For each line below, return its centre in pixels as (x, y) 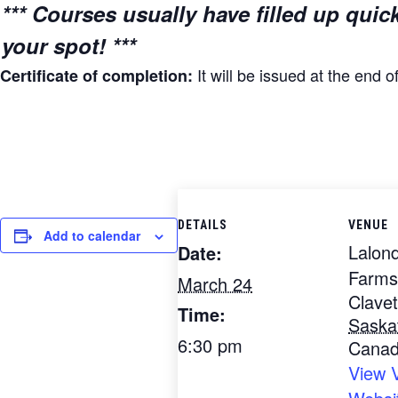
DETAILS (203, 225)
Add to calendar (92, 235)
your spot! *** (69, 45)
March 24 (215, 284)
